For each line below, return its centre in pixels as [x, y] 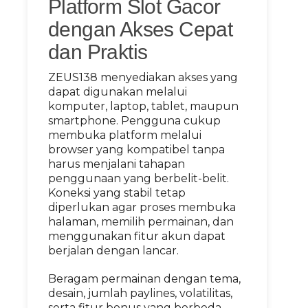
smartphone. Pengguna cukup [134, 121]
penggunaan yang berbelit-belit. [139, 178]
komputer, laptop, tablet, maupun [143, 106]
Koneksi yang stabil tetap [117, 193]
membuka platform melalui [125, 135]
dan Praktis [98, 52]
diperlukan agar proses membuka [142, 207]
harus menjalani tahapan [117, 164]
